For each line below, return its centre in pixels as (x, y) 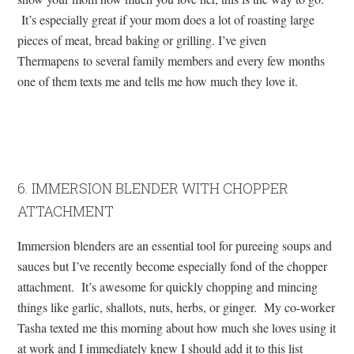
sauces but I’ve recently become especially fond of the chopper (173, 265)
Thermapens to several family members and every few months (171, 60)
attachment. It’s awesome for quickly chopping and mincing (168, 286)
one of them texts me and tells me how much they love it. (158, 81)
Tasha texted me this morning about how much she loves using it (177, 327)
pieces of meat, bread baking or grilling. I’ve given (142, 40)
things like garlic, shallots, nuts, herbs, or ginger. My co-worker (177, 307)
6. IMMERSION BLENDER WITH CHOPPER (153, 188)
